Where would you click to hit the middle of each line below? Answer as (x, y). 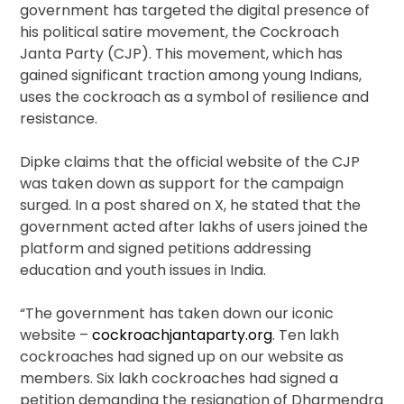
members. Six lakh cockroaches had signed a (179, 379)
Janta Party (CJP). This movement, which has (182, 54)
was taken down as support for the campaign (182, 184)
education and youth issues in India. (143, 271)
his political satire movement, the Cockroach (180, 32)
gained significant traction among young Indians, (191, 76)
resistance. (59, 119)
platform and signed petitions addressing (166, 249)
